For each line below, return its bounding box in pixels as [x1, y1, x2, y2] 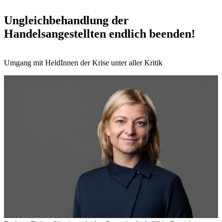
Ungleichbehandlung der [4, 13, 129, 27]
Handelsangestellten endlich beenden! [4, 27, 195, 40]
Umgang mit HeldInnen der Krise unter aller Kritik [4, 58, 163, 67]
